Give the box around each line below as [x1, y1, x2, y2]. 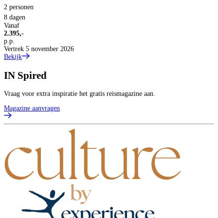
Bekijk [4, 53, 22, 61]
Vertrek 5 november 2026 [4, 45, 74, 53]
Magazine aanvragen [4, 105, 60, 112]
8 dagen [4, 14, 25, 21]
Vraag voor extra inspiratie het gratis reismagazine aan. [4, 90, 155, 98]
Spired [18, 69, 47, 81]
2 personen [4, 3, 34, 11]
